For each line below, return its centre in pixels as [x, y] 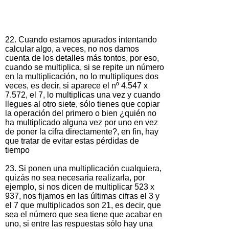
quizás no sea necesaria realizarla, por [75, 177]
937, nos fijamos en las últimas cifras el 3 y [82, 196]
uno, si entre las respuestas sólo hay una [79, 223]
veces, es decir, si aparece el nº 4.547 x [76, 85]
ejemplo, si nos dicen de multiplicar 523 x [80, 187]
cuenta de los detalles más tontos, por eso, [82, 58]
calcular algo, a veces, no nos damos [72, 49]
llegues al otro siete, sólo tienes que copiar [82, 104]
